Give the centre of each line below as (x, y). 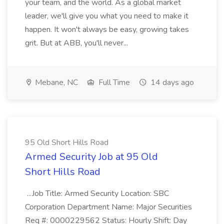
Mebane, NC (55, 82)
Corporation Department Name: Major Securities (108, 207)
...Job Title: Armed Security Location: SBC (97, 193)
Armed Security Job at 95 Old (91, 157)
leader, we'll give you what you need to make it (107, 16)
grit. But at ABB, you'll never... (76, 43)
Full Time (113, 82)
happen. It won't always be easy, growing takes (107, 29)
